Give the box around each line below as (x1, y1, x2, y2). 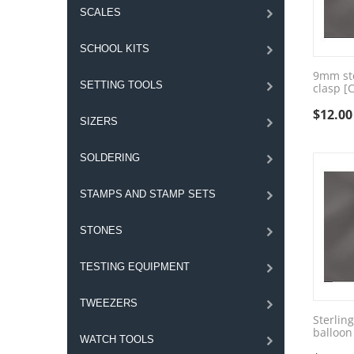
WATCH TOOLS (79, 333, 154, 345)
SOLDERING (79, 152, 140, 164)
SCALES (79, 6, 121, 18)
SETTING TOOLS (79, 79, 163, 91)
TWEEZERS (79, 297, 137, 309)
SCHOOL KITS (79, 43, 149, 55)
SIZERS (79, 115, 118, 127)
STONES (79, 224, 122, 236)
